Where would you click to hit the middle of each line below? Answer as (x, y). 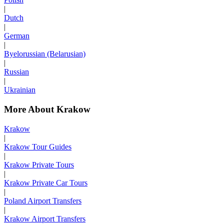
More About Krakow (47, 109)
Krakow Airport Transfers (45, 218)
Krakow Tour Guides (38, 146)
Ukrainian (20, 90)
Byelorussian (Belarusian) (45, 54)
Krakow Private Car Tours (46, 182)
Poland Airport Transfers (43, 200)
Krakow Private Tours (39, 164)
